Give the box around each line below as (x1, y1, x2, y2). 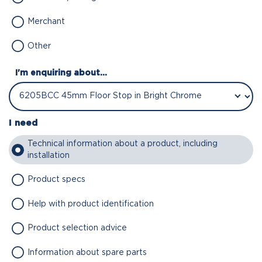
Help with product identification (27, 199, 154, 208)
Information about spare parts (27, 248, 147, 257)
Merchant (27, 18, 65, 26)
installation (27, 151, 70, 160)
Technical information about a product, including (27, 140, 218, 149)
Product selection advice (27, 224, 127, 233)
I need (9, 118, 37, 127)
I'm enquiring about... (15, 68, 107, 77)
